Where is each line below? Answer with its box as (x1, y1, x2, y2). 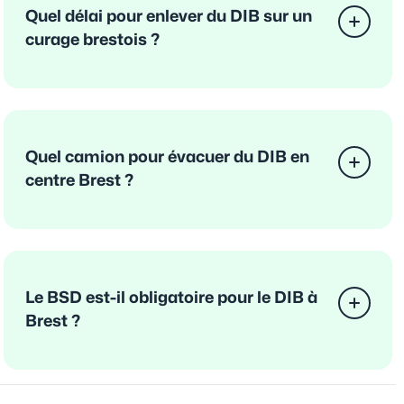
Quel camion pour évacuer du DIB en (25, 149, 309, 165)
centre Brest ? (25, 172, 133, 188)
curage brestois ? (25, 32, 160, 48)
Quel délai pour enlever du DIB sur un (25, 8, 312, 24)
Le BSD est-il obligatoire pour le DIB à (25, 289, 317, 306)
